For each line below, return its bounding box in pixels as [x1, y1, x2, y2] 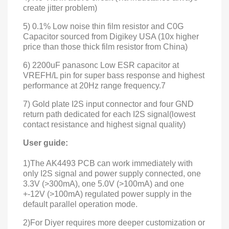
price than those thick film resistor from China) [23, 42, 188, 51]
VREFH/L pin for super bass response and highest [23, 71, 204, 80]
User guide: [23, 139, 68, 147]
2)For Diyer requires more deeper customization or [23, 218, 205, 227]
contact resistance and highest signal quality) [23, 120, 186, 129]
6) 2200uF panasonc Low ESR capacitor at [23, 61, 179, 70]
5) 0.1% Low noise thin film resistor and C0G [23, 22, 184, 31]
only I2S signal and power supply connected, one [23, 169, 201, 178]
